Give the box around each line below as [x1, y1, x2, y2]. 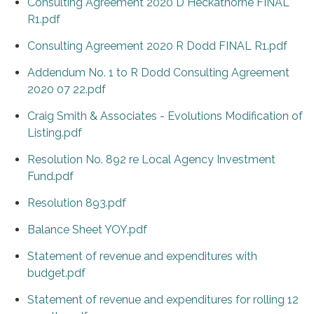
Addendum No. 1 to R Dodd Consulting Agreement [27, 66, 289, 80]
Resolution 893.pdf [27, 196, 126, 210]
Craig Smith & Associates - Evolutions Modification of [27, 109, 303, 123]
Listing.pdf [27, 126, 82, 140]
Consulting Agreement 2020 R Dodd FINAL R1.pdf [27, 39, 287, 53]
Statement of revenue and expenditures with [27, 250, 257, 264]
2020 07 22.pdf [27, 83, 106, 97]
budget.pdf [27, 266, 86, 280]
